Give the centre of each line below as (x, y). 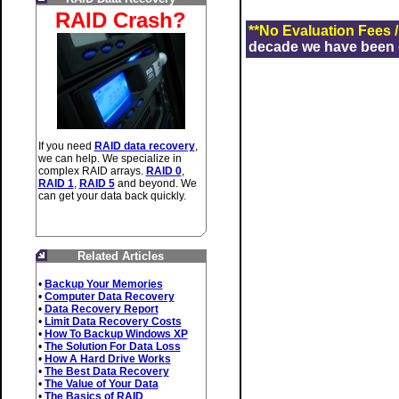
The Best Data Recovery (106, 371)
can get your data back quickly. (112, 196)
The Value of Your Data (101, 384)
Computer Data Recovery (109, 297)
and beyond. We (155, 183)
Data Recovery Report (101, 309)
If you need (66, 146)
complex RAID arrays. (92, 171)
